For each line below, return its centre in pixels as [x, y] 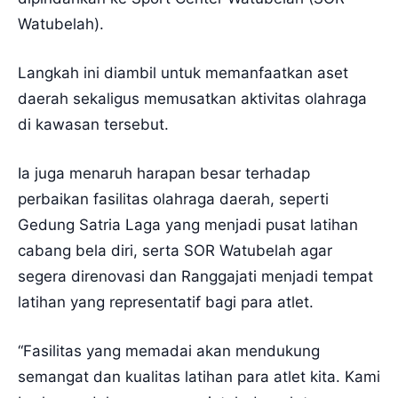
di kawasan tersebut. [93, 124]
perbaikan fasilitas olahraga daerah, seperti [173, 199]
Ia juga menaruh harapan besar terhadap [164, 173]
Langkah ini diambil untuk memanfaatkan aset [183, 72]
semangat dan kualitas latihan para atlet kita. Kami [199, 376]
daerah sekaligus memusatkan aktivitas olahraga [192, 98]
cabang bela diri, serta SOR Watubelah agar [175, 250]
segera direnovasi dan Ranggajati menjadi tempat [195, 276]
